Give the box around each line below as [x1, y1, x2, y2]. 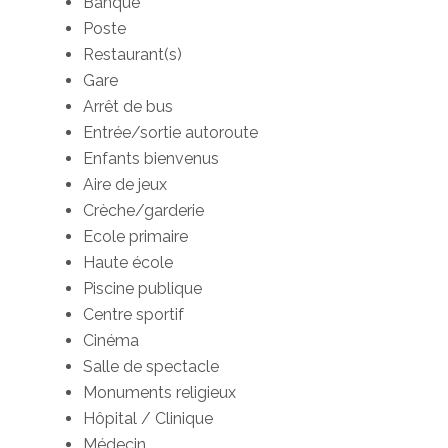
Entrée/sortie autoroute [83, 123, 259, 143]
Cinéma [83, 331, 140, 351]
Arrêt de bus [83, 97, 174, 117]
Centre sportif [83, 305, 185, 325]
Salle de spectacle [83, 357, 220, 377]
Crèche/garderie [83, 201, 205, 221]
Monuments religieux [83, 383, 237, 403]
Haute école [83, 253, 174, 273]
